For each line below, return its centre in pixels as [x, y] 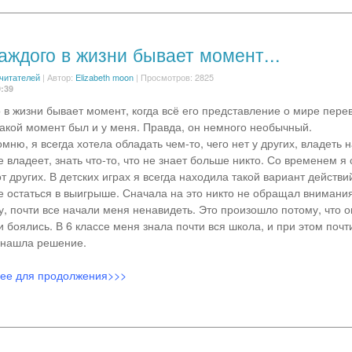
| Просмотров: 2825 [173, 77]
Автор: [61, 77]
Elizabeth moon [104, 77]
